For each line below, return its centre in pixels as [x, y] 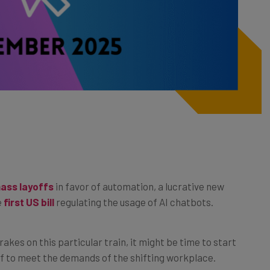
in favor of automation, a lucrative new [139, 173]
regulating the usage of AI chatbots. [134, 188]
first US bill [29, 188]
